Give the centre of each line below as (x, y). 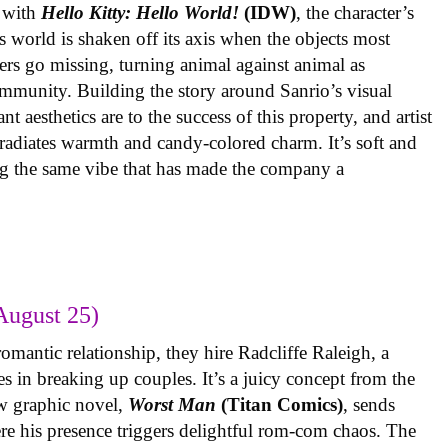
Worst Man (175, 404)
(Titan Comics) (282, 404)
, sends (369, 404)
